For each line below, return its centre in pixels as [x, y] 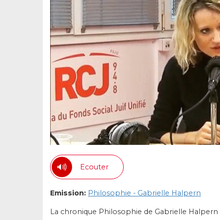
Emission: [68, 193]
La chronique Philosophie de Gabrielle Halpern [134, 212]
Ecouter [94, 167]
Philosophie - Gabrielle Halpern [144, 193]
